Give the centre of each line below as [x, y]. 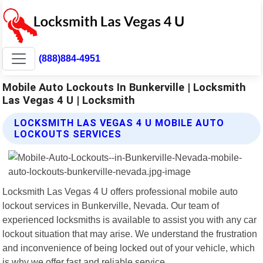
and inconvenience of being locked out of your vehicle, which [129, 247]
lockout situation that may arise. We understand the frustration [130, 233]
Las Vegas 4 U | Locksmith [69, 100]
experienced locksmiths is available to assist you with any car [130, 219]
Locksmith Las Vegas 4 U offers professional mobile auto [120, 191]
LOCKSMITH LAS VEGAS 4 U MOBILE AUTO [119, 123]
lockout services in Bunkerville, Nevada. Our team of [111, 205]
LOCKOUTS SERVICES [68, 134]
